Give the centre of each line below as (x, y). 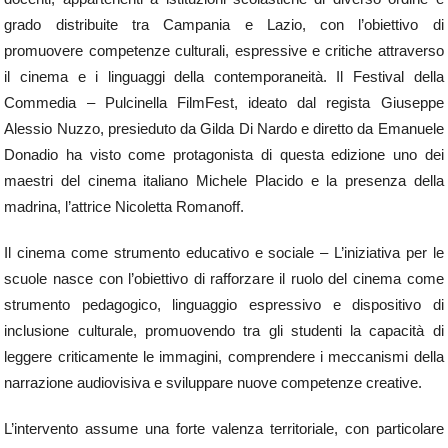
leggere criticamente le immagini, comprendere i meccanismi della (224, 357)
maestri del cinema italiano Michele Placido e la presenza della (224, 181)
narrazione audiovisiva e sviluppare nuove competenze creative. (213, 383)
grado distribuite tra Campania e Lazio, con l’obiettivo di (224, 25)
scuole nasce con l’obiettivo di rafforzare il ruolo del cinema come (224, 279)
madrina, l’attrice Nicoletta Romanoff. (124, 207)
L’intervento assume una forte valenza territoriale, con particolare (224, 429)
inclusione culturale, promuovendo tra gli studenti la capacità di (224, 331)
